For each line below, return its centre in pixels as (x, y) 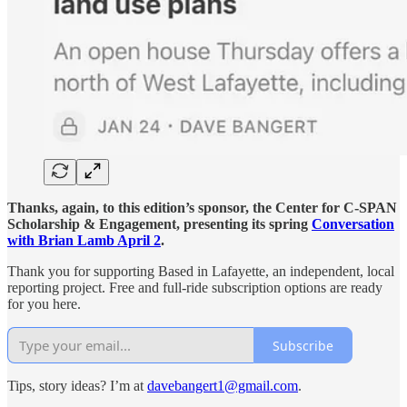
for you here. (44, 304)
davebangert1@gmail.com (223, 386)
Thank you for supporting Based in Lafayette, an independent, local (201, 272)
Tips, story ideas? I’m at (77, 386)
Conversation (353, 224)
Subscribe (303, 345)
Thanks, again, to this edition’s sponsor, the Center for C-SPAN (202, 208)
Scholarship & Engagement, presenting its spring (159, 224)
